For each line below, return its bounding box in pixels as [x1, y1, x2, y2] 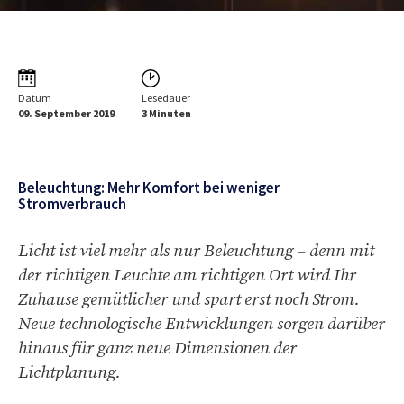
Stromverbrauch [18, 194, 126, 214]
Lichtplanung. [18, 362, 121, 383]
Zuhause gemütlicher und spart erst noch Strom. [18, 289, 360, 310]
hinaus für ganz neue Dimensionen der [18, 337, 297, 359]
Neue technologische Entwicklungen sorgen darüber [18, 313, 385, 335]
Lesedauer [142, 91, 190, 105]
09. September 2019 [18, 106, 115, 120]
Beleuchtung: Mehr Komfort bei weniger [18, 178, 280, 197]
